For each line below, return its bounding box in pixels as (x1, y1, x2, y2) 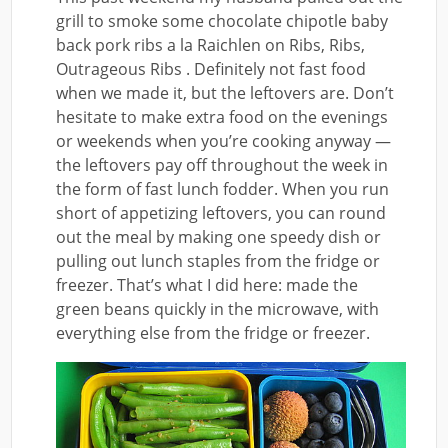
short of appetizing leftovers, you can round (56, 202, 387, 225)
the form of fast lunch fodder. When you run (56, 178, 390, 201)
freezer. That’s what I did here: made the (56, 274, 359, 297)
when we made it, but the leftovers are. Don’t (56, 82, 395, 105)
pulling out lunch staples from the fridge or (56, 250, 381, 273)
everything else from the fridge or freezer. (56, 322, 371, 345)
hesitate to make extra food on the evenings (56, 106, 389, 129)
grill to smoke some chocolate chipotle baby (56, 10, 389, 33)
